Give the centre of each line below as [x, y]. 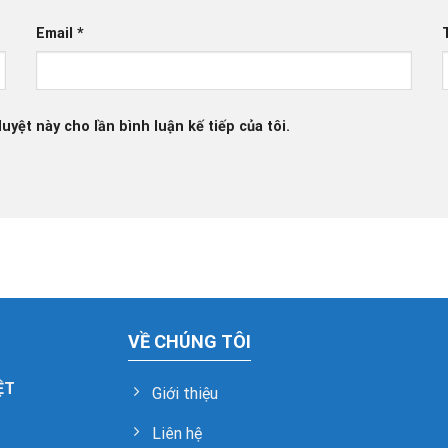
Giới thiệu [185, 394]
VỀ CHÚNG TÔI [190, 342]
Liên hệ [177, 434]
